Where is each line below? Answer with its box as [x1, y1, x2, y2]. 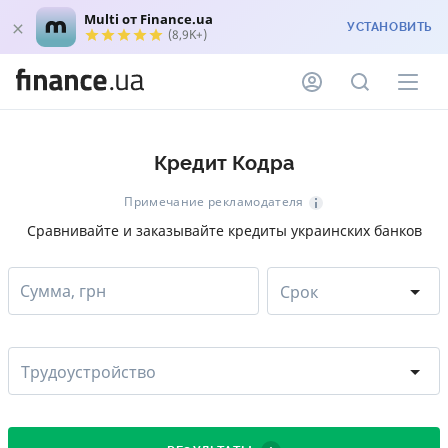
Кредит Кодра [153, 152, 295, 175]
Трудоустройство [21, 360, 156, 383]
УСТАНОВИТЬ [347, 20, 432, 34]
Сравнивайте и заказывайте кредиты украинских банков [26, 220, 422, 240]
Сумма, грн [20, 279, 106, 302]
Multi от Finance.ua [84, 10, 213, 28]
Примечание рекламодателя [124, 193, 304, 210]
